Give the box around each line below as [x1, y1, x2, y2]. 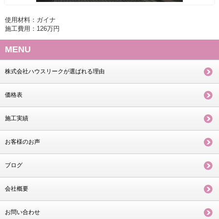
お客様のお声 [5, 138, 40, 145]
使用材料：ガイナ [5, 16, 56, 23]
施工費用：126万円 [5, 24, 60, 32]
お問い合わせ [5, 208, 40, 216]
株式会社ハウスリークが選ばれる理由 [5, 67, 105, 75]
